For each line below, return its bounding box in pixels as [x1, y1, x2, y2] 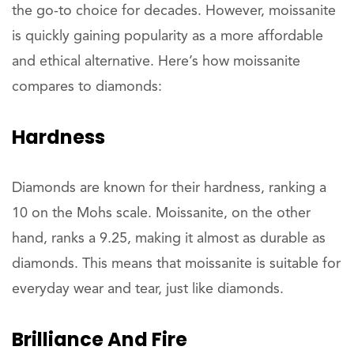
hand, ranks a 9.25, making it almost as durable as [12, 232, 326, 246]
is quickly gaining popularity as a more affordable [12, 29, 323, 43]
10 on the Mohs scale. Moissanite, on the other [12, 206, 311, 220]
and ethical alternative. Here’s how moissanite [12, 55, 300, 69]
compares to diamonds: [12, 80, 162, 94]
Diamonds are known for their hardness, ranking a [12, 181, 326, 195]
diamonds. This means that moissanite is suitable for [12, 257, 341, 271]
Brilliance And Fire [12, 326, 187, 352]
